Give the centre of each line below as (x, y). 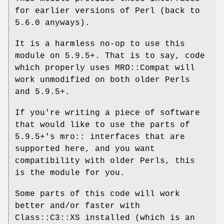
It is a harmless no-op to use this (100, 44)
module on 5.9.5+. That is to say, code (110, 56)
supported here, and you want (85, 149)
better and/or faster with (77, 206)
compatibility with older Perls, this (105, 161)
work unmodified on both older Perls (102, 80)
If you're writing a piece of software (107, 113)
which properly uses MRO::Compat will (105, 68)
